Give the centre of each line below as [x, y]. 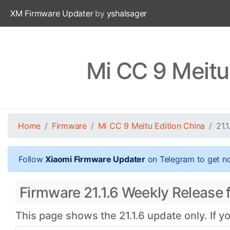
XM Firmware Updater [52, 13]
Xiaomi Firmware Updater [95, 159]
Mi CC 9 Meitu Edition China [151, 126]
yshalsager [127, 13]
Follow [32, 159]
